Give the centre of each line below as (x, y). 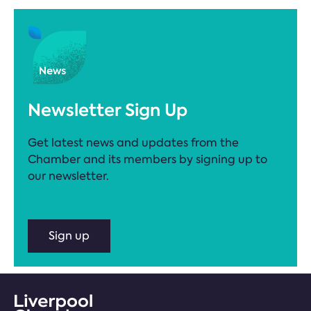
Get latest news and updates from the (133, 142)
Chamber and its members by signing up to (148, 159)
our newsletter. (68, 176)
